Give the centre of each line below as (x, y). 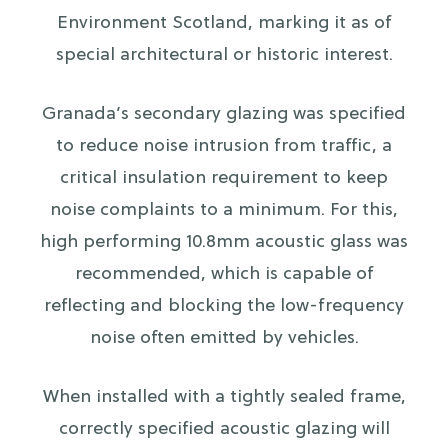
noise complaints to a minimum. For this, (224, 211)
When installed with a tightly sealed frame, (224, 398)
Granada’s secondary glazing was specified (224, 115)
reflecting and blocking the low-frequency (224, 307)
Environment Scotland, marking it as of (224, 24)
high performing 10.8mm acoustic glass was (224, 243)
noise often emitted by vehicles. (224, 339)
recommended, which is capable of (224, 275)
